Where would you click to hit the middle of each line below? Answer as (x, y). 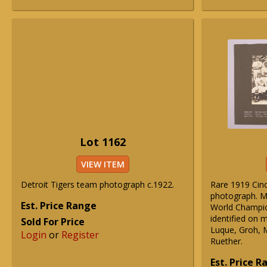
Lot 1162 (103, 142)
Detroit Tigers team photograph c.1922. (97, 184)
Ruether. (226, 241)
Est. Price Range (59, 206)
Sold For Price (53, 222)
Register (80, 235)
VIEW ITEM (103, 164)
